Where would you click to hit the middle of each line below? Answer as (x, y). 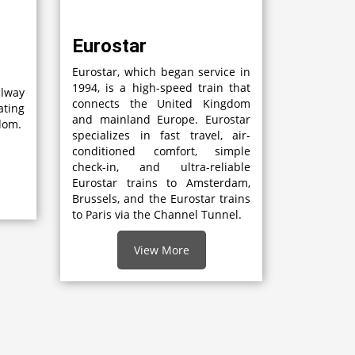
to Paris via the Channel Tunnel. (157, 214)
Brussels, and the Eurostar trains (161, 198)
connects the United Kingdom (161, 103)
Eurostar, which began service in (161, 71)
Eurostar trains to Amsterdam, (161, 182)
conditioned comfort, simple (161, 151)
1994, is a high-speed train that (161, 87)
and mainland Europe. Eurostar (161, 119)
